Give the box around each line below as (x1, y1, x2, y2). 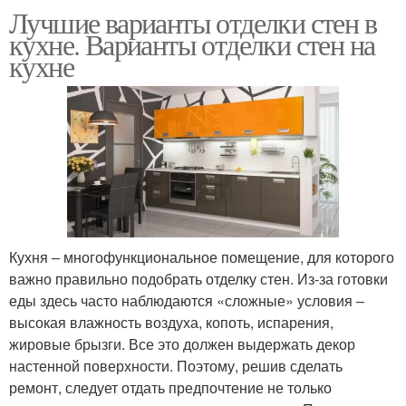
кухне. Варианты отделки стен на (9, 24, 375, 63)
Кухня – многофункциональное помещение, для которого (9, 246, 394, 267)
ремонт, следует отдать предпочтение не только (9, 376, 332, 398)
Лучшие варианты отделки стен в (9, 2, 376, 42)
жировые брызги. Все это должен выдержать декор (9, 333, 355, 354)
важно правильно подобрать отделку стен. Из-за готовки (9, 267, 388, 289)
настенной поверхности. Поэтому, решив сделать (9, 354, 343, 376)
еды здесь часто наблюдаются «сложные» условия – (9, 289, 364, 311)
